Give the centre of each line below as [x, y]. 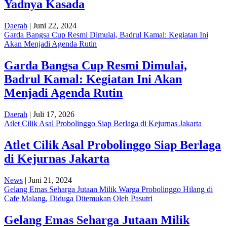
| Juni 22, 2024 [52, 26]
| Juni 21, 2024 [47, 180]
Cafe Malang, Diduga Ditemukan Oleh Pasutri [78, 198]
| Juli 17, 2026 [51, 115]
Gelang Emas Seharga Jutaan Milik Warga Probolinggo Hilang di [108, 189]
